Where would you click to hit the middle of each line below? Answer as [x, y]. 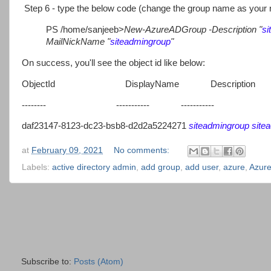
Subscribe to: [47, 261]
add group [161, 167]
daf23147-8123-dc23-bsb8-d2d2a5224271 [105, 126]
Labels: [37, 167]
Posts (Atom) [99, 261]
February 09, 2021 [67, 151]
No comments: [142, 151]
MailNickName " [78, 42]
